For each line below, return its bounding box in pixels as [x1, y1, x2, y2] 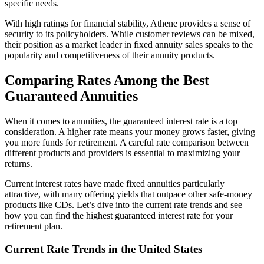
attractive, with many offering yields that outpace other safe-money [5, 189, 252, 200]
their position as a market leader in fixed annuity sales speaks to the [5, 39, 253, 50]
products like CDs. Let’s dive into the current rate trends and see [5, 200, 242, 210]
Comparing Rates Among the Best [5, 72, 209, 88]
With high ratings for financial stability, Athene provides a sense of [5, 18, 250, 29]
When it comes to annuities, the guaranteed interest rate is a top [5, 116, 237, 127]
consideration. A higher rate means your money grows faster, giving [5, 127, 255, 137]
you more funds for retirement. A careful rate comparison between [5, 137, 249, 148]
